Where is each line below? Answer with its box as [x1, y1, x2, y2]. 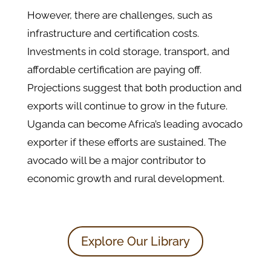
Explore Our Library [81, 234, 190, 249]
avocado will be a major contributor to [27, 154, 206, 167]
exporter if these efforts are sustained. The [27, 136, 226, 149]
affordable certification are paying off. [27, 64, 201, 76]
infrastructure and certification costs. [27, 27, 199, 40]
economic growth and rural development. [27, 172, 224, 185]
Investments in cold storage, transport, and [27, 45, 230, 58]
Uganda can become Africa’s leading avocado [27, 118, 243, 131]
